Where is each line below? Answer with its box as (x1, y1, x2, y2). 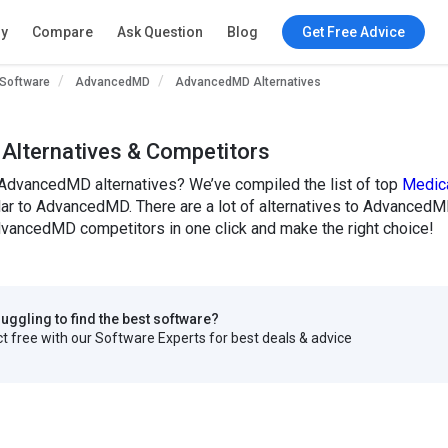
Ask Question (116, 24, 203, 40)
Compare (31, 24, 93, 40)
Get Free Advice (301, 24, 405, 40)
